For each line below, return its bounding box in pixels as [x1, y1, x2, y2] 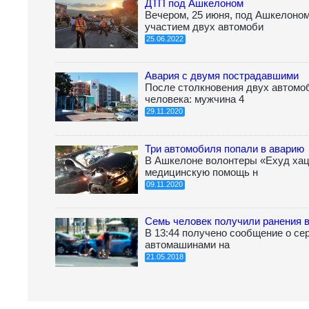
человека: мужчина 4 [145, 93, 244, 106]
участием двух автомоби [145, 20, 263, 32]
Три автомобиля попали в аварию [145, 142, 304, 154]
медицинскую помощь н [145, 166, 258, 178]
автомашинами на [145, 239, 230, 251]
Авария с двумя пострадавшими [145, 70, 299, 82]
